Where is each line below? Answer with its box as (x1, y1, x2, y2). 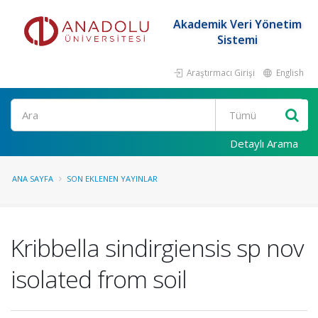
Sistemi (216, 32, 258, 48)
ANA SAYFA (12, 173, 53, 184)
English (274, 67, 304, 78)
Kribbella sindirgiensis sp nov (11, 231, 304, 264)
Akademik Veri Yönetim (172, 16, 302, 32)
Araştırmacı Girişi (185, 67, 255, 78)
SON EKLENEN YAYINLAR (67, 173, 158, 184)
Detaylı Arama (230, 136, 298, 150)
